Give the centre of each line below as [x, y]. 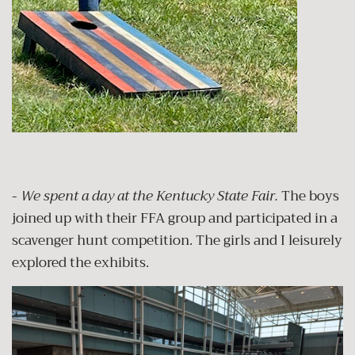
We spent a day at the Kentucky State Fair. [151, 197]
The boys [310, 197]
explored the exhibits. [82, 263]
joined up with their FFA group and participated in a [175, 219]
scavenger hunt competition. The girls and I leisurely [177, 241]
